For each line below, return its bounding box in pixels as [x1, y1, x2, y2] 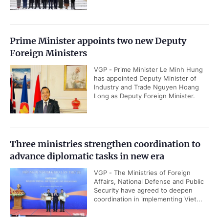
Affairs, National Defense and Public [94, 177, 204, 185]
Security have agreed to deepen [94, 186, 193, 194]
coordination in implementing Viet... [94, 195, 202, 203]
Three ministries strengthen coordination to [10, 138, 200, 150]
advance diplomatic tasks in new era [10, 151, 164, 162]
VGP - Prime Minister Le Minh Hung [94, 66, 203, 73]
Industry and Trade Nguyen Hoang [94, 83, 199, 91]
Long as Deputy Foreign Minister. [94, 92, 195, 100]
